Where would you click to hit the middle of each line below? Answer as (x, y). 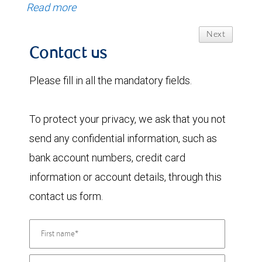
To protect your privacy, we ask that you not (127, 119)
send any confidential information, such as (123, 138)
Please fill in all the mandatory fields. (111, 80)
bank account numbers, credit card (107, 157)
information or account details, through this (125, 177)
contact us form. (66, 196)
